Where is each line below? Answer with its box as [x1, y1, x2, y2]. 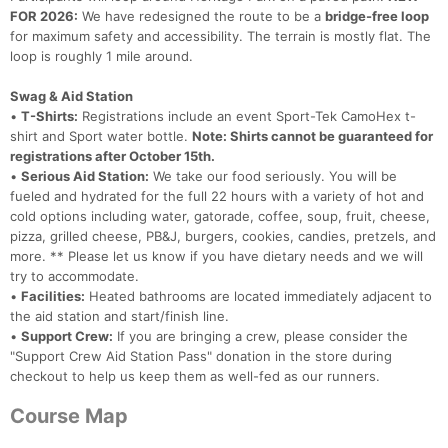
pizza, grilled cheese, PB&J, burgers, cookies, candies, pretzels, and [10, 228, 436, 245]
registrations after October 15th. [10, 148, 215, 165]
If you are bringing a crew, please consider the [113, 328, 408, 345]
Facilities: [21, 288, 85, 305]
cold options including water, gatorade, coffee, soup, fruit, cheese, [10, 208, 430, 225]
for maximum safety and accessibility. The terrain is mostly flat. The [10, 28, 431, 45]
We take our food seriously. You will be [149, 168, 397, 185]
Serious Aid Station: [21, 168, 149, 185]
